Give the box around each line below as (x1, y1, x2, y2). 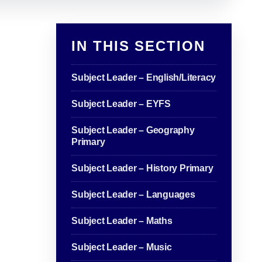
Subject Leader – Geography (71, 125, 195, 136)
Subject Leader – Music (71, 242, 172, 253)
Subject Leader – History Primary (71, 163, 213, 174)
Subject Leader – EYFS (71, 99, 171, 109)
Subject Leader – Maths (71, 216, 173, 226)
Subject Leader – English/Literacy (71, 73, 216, 83)
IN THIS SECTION (71, 38, 205, 54)
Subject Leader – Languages (71, 189, 195, 200)
